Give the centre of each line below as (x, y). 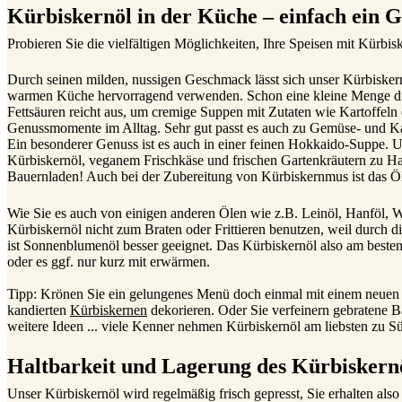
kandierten (39, 310)
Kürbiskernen (109, 310)
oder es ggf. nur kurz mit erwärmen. (109, 261)
